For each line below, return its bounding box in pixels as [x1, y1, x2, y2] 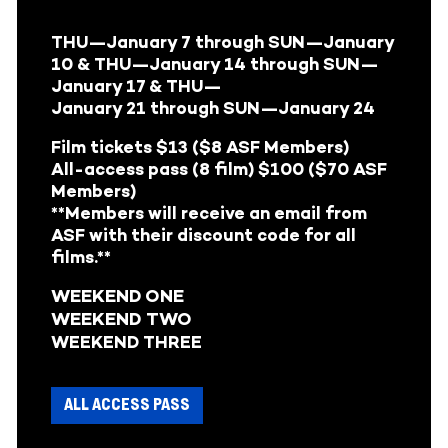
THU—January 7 [51, 31, 191, 52]
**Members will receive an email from [51, 202, 367, 223]
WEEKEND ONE [51, 284, 184, 307]
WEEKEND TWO [51, 307, 192, 330]
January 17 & [51, 75, 166, 96]
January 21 [51, 97, 150, 118]
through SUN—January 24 [150, 97, 375, 118]
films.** [51, 246, 111, 267]
